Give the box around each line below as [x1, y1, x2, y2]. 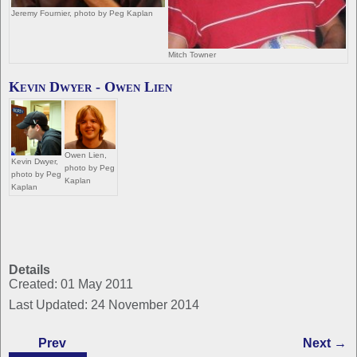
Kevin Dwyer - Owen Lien [9, 79, 172, 95]
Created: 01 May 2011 [9, 277, 133, 291]
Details [9, 263, 50, 277]
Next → [303, 336, 347, 350]
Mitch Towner [168, 50, 216, 60]
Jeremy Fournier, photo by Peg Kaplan [11, 8, 153, 18]
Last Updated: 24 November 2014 [9, 298, 199, 312]
